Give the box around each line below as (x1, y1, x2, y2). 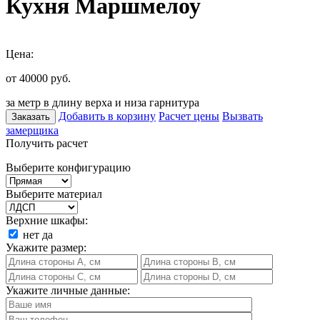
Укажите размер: (6, 241, 86, 254)
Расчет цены (159, 109, 219, 122)
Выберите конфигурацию (6, 161, 131, 174)
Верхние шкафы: (6, 214, 88, 226)
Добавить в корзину (59, 109, 156, 122)
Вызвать (222, 109, 263, 122)
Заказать (11, 111, 50, 122)
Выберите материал (6, 187, 102, 200)
